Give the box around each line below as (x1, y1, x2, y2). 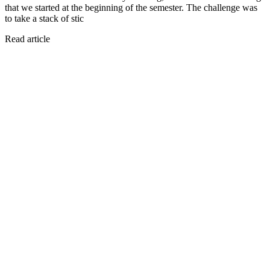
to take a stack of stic (5, 13, 84, 24)
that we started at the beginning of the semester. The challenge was (5, 2, 257, 13)
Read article (5, 33, 50, 44)
